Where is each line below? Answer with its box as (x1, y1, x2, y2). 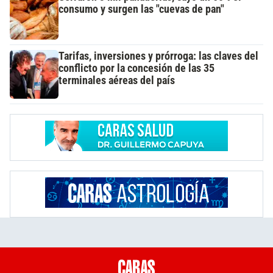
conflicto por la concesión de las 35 (58, 62, 214, 74)
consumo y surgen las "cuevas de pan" (58, 2, 224, 15)
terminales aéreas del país (58, 74, 175, 87)
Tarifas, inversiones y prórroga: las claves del (58, 49, 258, 62)
